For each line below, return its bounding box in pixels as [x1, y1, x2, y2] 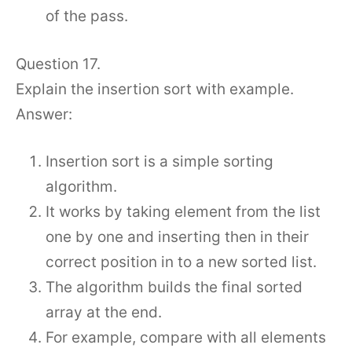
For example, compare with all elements [46, 328, 326, 346]
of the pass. [46, 7, 128, 25]
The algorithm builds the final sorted [46, 278, 302, 296]
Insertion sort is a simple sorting [46, 152, 273, 170]
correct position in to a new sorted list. [46, 253, 317, 271]
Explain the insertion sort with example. [16, 79, 294, 98]
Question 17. [16, 54, 101, 73]
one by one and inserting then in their [46, 228, 309, 246]
